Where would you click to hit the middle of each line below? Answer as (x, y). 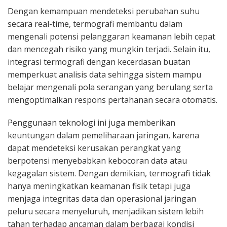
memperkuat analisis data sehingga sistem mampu (104, 74)
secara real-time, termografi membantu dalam (95, 24)
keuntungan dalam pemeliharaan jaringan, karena (103, 135)
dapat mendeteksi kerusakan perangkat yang (94, 148)
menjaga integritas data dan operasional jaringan (102, 198)
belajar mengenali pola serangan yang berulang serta (110, 87)
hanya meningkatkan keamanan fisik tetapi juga (99, 186)
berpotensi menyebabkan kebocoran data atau (97, 160)
